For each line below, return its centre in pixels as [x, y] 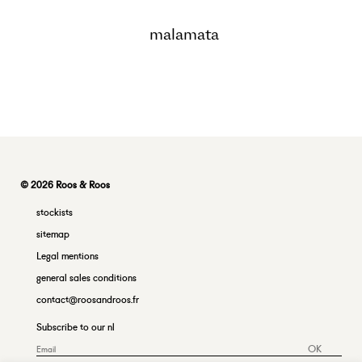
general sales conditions [86, 277]
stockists [55, 212]
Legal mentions [67, 255]
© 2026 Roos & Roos [65, 184]
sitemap [53, 234]
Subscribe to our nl [76, 326]
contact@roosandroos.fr [88, 299]
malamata [184, 34]
